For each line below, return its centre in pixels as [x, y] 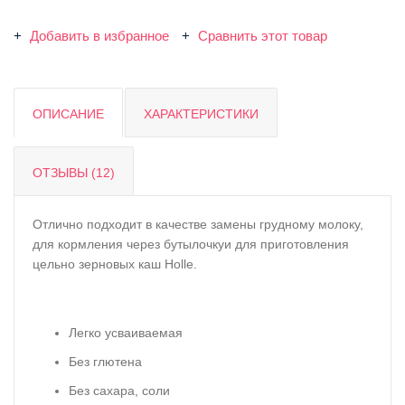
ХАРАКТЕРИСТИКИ [201, 114]
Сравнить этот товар [261, 36]
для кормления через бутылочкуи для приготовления [191, 245]
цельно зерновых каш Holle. [115, 264]
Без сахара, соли [119, 391]
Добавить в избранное [99, 36]
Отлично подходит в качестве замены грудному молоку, [198, 225]
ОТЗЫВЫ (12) [74, 173]
